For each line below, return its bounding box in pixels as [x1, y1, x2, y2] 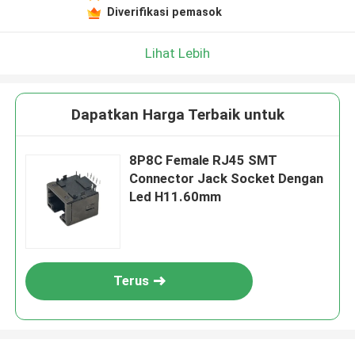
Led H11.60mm [129, 189, 222, 205]
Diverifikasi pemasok [106, 5, 222, 18]
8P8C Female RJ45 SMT [129, 152, 278, 169]
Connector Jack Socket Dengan [129, 170, 324, 187]
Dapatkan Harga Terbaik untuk [71, 105, 284, 124]
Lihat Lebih [145, 44, 210, 61]
